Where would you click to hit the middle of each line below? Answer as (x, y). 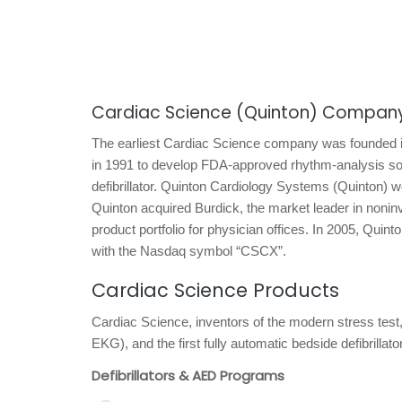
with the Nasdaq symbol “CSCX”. (189, 251)
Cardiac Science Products (215, 290)
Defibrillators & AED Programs (188, 376)
